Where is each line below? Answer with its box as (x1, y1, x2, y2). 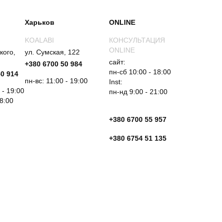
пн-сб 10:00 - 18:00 (109, 68, 171, 76)
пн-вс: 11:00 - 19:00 (25, 77, 88, 85)
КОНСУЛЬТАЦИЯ (109, 36, 165, 44)
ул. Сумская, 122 (25, 48, 80, 56)
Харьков (25, 18, 55, 26)
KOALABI (25, 36, 55, 44)
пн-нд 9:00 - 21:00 (109, 88, 167, 96)
